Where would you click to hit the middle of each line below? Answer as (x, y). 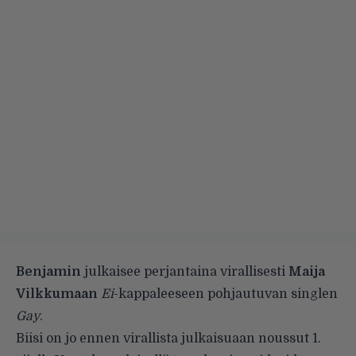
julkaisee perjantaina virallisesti (185, 271)
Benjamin (48, 271)
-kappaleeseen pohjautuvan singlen (226, 294)
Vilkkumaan (57, 294)
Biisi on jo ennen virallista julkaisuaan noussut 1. (168, 338)
